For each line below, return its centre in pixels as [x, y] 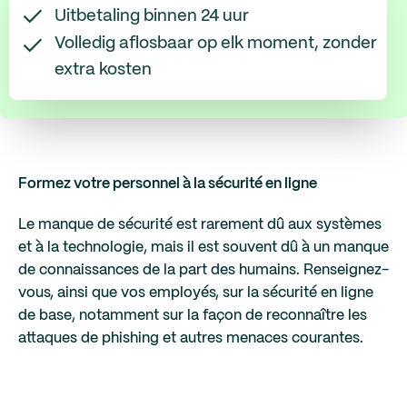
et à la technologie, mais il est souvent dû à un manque [203, 248]
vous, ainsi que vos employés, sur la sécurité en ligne [196, 293]
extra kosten [103, 70]
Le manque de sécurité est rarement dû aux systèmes [200, 225]
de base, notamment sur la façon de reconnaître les [193, 316]
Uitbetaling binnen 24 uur [152, 16]
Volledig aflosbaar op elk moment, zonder [216, 44]
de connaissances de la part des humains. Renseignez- [203, 270]
